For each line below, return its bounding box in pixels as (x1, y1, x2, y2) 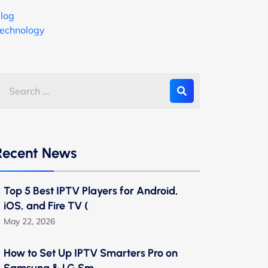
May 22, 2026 (4, 216, 55, 227)
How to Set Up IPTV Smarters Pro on (4, 246, 178, 260)
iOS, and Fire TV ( (4, 199, 89, 212)
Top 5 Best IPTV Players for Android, (4, 184, 178, 197)
